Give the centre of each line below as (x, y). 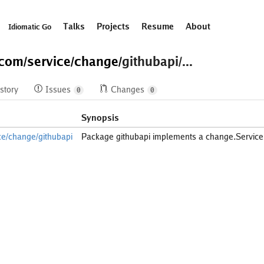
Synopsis (100, 118)
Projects (113, 26)
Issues (58, 90)
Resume (158, 26)
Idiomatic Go (30, 27)
